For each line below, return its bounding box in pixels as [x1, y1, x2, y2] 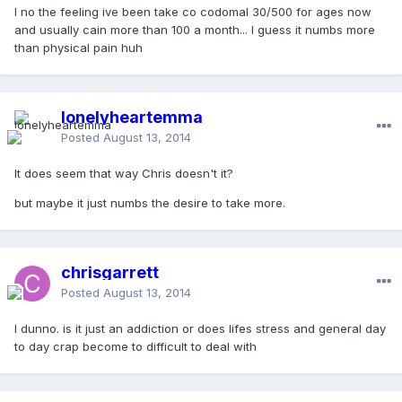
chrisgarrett [61, 263, 159, 283]
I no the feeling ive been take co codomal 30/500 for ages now [14, 4, 371, 20]
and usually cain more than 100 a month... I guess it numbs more [14, 22, 375, 38]
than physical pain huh [14, 40, 143, 56]
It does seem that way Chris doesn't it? [14, 166, 233, 181]
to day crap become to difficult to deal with [14, 339, 257, 354]
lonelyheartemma [61, 108, 203, 127]
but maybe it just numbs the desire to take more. [14, 196, 285, 211]
